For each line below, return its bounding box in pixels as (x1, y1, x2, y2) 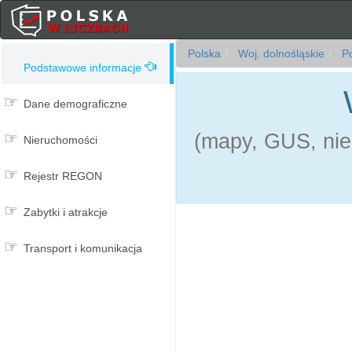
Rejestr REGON (24, 170, 102, 182)
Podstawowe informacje (24, 61, 141, 74)
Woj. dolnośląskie (235, 47, 324, 60)
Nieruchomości (24, 134, 97, 146)
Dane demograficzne (24, 97, 127, 110)
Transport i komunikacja (24, 242, 142, 255)
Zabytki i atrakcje (24, 206, 108, 218)
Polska (188, 47, 221, 60)
